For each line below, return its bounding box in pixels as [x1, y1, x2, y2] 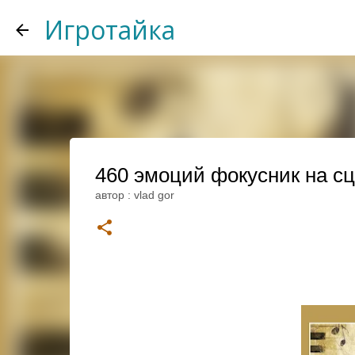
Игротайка [44, 13, 175, 47]
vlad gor [133, 189, 174, 201]
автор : [94, 189, 134, 201]
